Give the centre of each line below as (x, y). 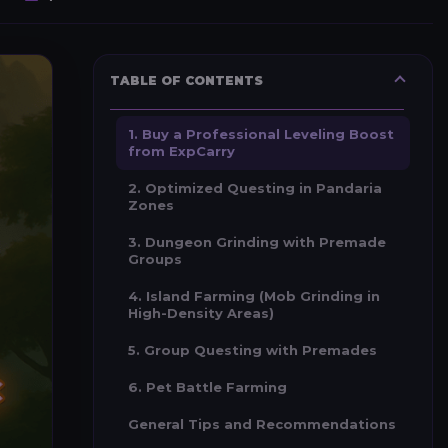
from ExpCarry (181, 151)
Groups (155, 259)
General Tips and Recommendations (262, 424)
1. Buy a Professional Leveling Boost (261, 134)
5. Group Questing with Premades (252, 350)
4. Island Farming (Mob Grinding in (254, 296)
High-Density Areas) (201, 313)
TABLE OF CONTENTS (186, 80)
